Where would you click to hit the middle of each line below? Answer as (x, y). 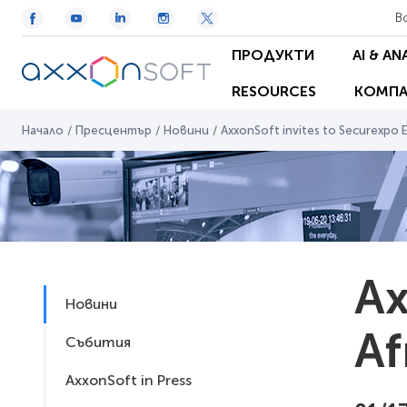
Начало (43, 130)
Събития (98, 342)
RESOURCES (274, 91)
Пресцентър (114, 130)
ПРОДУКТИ (273, 55)
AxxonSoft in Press (129, 380)
